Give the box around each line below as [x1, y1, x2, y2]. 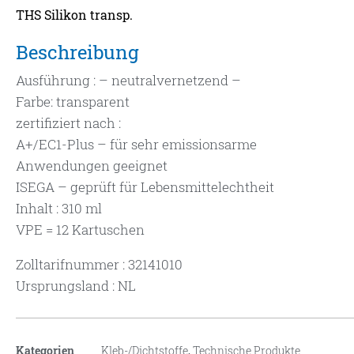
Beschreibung [16, 40, 139, 66]
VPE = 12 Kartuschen [16, 220, 145, 239]
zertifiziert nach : [16, 114, 121, 133]
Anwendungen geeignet [16, 156, 168, 175]
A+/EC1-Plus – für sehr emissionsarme [16, 135, 257, 154]
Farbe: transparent [16, 92, 130, 111]
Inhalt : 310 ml [16, 199, 102, 218]
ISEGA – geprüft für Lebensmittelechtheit [16, 178, 274, 197]
